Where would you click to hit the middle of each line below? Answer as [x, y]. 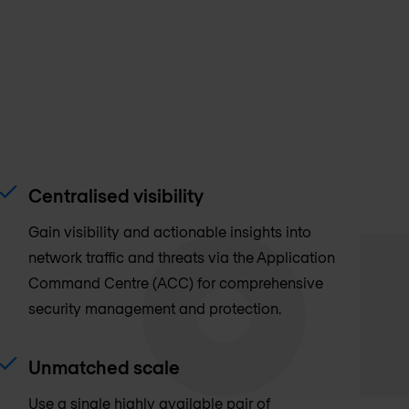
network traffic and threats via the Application [181, 257]
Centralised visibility [115, 195]
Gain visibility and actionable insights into [169, 231]
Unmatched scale [104, 367]
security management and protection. [154, 308]
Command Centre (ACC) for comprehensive [175, 282]
